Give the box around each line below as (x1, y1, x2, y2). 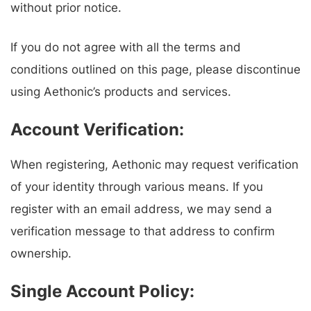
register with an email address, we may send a (10, 202, 272, 217)
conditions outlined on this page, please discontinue (10, 62, 301, 77)
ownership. (10, 246, 72, 261)
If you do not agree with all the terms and (10, 40, 241, 55)
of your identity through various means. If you (10, 180, 263, 194)
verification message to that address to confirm (10, 224, 275, 239)
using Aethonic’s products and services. (10, 85, 231, 99)
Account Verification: (10, 119, 184, 140)
